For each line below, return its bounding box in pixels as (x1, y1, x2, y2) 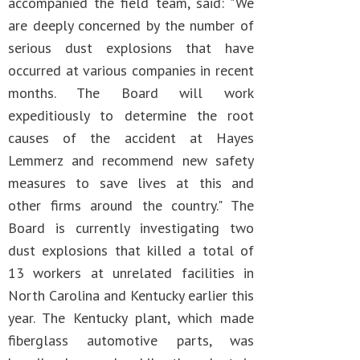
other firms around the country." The (8, 196, 254, 215)
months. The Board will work (8, 84, 254, 102)
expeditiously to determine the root (8, 106, 254, 125)
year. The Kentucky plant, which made (8, 309, 254, 327)
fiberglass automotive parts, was (8, 331, 254, 350)
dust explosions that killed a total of (8, 241, 254, 260)
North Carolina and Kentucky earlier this (8, 286, 254, 305)
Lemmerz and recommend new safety (8, 151, 254, 170)
